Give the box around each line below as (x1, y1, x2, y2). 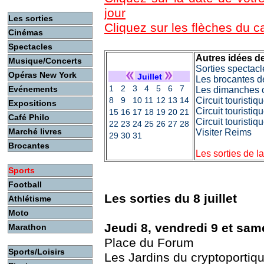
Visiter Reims (196, 127, 252, 138)
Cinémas (8, 28, 43, 37)
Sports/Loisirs (8, 247, 65, 256)
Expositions (8, 98, 57, 108)
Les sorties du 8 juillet (104, 192, 237, 206)
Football (8, 180, 42, 189)
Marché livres (8, 127, 62, 136)
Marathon (8, 222, 47, 232)
